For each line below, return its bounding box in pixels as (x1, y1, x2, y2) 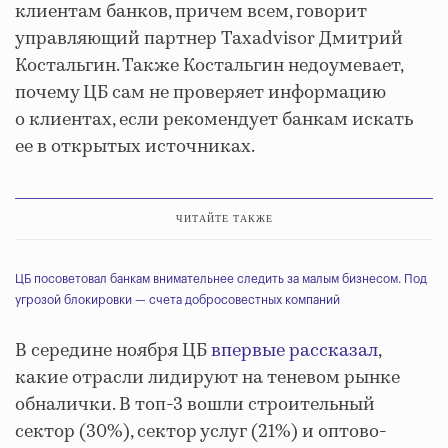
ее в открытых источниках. (15, 134, 255, 160)
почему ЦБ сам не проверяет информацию (15, 80, 386, 106)
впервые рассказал (207, 338, 378, 364)
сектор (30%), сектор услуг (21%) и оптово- (15, 419, 387, 445)
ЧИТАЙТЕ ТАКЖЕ (175, 213, 273, 224)
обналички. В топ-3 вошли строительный (15, 392, 375, 418)
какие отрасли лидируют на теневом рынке (15, 365, 400, 391)
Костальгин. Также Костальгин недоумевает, (15, 53, 403, 79)
